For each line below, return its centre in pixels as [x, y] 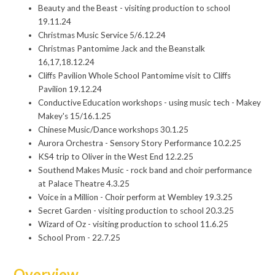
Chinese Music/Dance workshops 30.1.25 [114, 129]
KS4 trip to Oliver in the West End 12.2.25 [116, 156]
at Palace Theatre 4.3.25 [84, 183]
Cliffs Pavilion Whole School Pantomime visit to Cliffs [135, 75]
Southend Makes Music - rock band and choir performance [145, 170]
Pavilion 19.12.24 [70, 89]
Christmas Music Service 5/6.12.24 [102, 35]
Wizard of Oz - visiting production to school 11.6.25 [134, 224]
